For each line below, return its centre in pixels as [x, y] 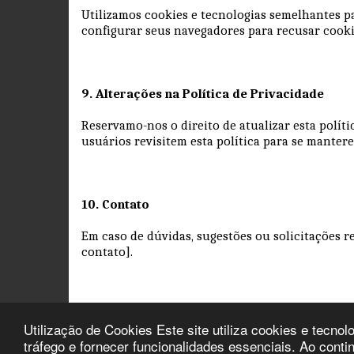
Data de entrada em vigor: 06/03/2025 [191, 314]
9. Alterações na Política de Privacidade [203, 93]
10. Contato [115, 204]
